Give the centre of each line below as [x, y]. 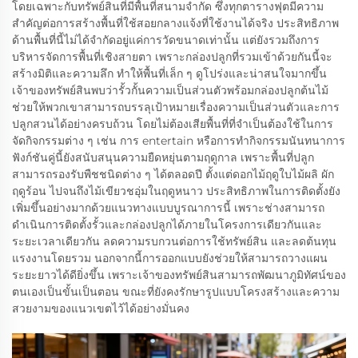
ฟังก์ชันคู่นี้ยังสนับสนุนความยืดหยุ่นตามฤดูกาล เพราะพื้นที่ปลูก [163, 157]
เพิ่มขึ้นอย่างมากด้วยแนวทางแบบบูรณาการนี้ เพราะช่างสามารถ [168, 207]
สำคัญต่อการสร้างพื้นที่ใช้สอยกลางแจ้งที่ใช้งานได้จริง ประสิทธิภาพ [175, 23]
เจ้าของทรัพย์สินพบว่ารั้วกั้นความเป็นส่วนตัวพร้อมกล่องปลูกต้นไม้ [170, 90]
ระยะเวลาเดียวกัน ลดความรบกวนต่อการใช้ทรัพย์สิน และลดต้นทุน [174, 241]
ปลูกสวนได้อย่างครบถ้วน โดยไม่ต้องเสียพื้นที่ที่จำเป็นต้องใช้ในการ [173, 123]
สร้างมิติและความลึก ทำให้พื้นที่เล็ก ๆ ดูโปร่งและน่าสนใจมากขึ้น [169, 73]
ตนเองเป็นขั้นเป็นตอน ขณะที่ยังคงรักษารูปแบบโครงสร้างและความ [176, 291]
